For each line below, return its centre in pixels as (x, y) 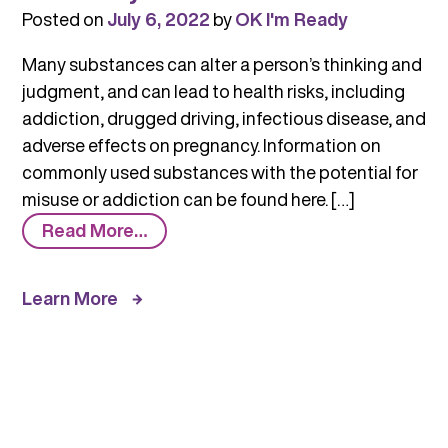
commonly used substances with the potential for (219, 171)
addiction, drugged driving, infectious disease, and (223, 117)
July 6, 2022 (158, 18)
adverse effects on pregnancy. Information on (201, 144)
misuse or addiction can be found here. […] (188, 198)
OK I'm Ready (291, 18)
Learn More (69, 297)
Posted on (64, 18)
